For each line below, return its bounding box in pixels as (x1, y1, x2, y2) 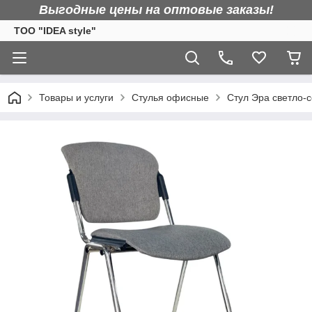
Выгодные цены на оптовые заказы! (38, 3, 274, 17)
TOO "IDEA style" (14, 25, 96, 36)
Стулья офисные (132, 92, 209, 103)
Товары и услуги (39, 92, 114, 103)
